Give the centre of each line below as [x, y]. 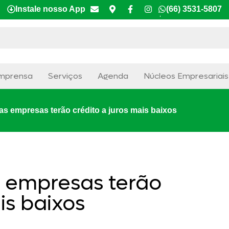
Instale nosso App [50, 9]
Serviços [65, 76]
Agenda [113, 76]
